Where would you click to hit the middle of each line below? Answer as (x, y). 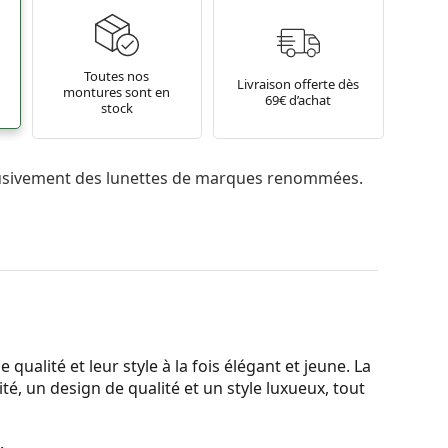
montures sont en (117, 92)
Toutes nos (117, 76)
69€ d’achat (298, 100)
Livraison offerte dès (298, 84)
